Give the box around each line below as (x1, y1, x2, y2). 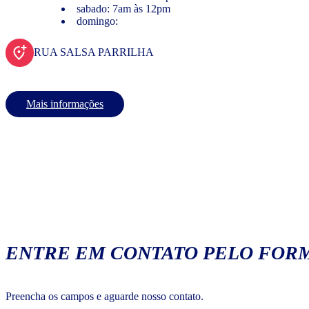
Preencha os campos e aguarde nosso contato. (6, 290, 203, 303)
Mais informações (26, 97, 103, 110)
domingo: (77, 14, 118, 27)
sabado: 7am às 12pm (77, 2, 170, 14)
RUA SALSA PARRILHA (34, 46, 154, 58)
